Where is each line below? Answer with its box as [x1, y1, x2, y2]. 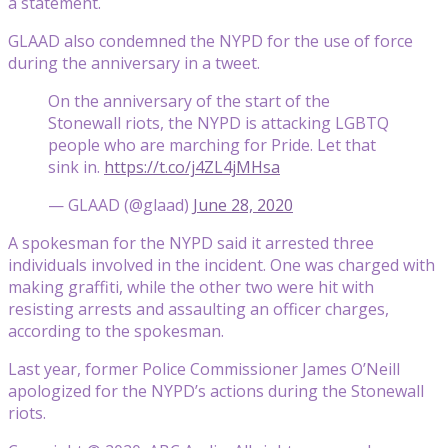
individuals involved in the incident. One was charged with [8, 253, 435, 276]
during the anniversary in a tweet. [8, 51, 260, 74]
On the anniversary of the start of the [48, 89, 330, 112]
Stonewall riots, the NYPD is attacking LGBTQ [48, 111, 389, 134]
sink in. [48, 155, 104, 178]
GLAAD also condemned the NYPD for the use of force [8, 29, 413, 52]
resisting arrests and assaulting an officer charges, [8, 297, 389, 320]
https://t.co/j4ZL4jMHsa [104, 155, 280, 178]
